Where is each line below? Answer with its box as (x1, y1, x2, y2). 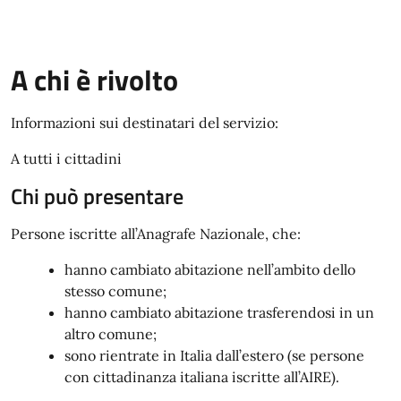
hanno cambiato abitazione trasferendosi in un (64, 303, 374, 321)
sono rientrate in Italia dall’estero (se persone (64, 346, 364, 364)
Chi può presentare (11, 180, 183, 212)
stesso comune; (64, 282, 166, 300)
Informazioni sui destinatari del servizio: (11, 114, 278, 132)
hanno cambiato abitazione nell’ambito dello (64, 260, 355, 278)
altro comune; (64, 325, 157, 343)
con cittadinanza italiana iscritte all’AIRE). (64, 368, 339, 386)
